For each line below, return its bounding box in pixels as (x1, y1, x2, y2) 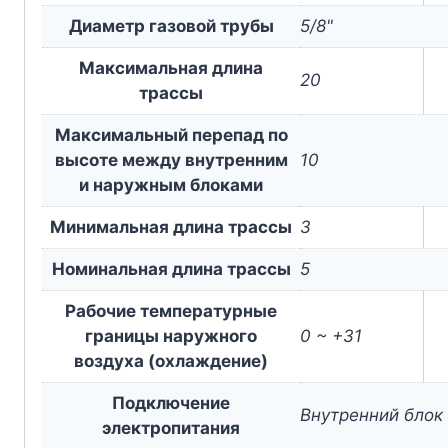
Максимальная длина (79, 57, 263, 78)
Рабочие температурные (65, 300, 277, 321)
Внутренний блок (300, 404, 443, 425)
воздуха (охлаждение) (74, 350, 268, 371)
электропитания (102, 417, 240, 438)
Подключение (112, 392, 230, 413)
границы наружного (85, 325, 257, 346)
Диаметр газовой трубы (68, 15, 274, 36)
